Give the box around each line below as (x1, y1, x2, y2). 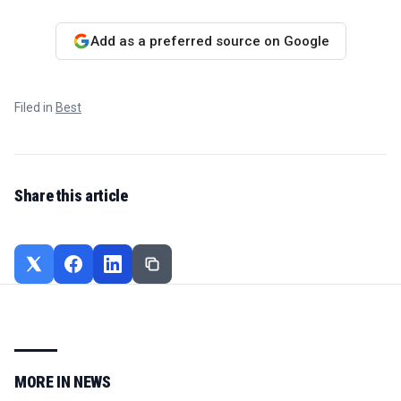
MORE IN (14, 372, 74, 392)
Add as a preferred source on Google (90, 32, 329, 49)
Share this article (14, 186, 128, 206)
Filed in (14, 100, 55, 115)
